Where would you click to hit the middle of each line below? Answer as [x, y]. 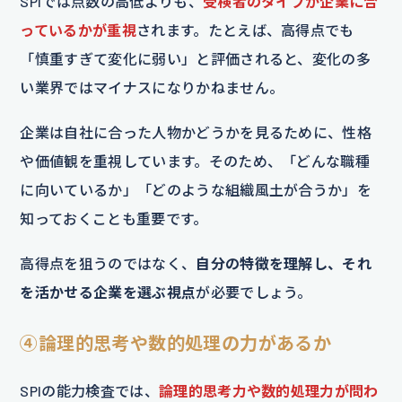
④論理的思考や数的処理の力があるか [176, 342]
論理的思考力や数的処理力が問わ [268, 390]
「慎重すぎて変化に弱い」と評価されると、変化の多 [196, 58]
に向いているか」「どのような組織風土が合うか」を [196, 189]
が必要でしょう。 [254, 292]
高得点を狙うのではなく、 [108, 263]
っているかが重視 [78, 30]
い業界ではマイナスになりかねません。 [152, 87]
